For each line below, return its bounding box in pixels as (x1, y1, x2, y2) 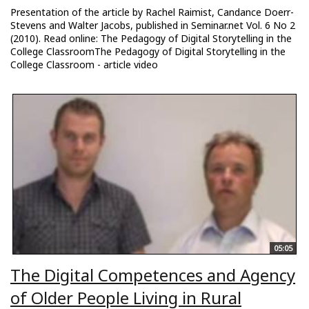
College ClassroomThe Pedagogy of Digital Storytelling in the (10, 45, 286, 59)
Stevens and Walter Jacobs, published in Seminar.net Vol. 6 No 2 (10, 19, 295, 32)
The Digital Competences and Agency (10, 263, 295, 287)
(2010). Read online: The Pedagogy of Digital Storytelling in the (10, 32, 292, 46)
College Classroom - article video (10, 58, 158, 72)
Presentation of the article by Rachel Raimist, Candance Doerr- (10, 6, 294, 19)
